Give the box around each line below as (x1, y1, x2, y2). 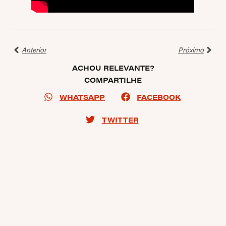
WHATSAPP (60, 91, 105, 102)
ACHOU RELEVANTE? (72, 62, 154, 73)
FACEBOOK (137, 91, 181, 102)
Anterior (22, 44, 47, 55)
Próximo (178, 44, 204, 55)
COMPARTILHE (84, 74, 142, 85)
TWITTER (101, 114, 139, 125)
